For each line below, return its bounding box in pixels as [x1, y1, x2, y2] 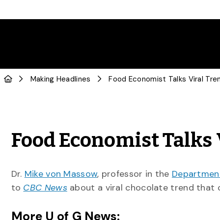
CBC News [23, 182, 67, 193]
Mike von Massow [24, 168, 98, 180]
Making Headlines [30, 74, 91, 84]
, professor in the [97, 168, 172, 180]
